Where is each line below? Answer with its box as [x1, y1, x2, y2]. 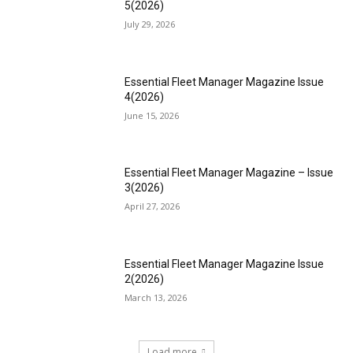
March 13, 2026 [124, 292, 188, 304]
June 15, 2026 [124, 109, 180, 121]
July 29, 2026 [124, 18, 176, 31]
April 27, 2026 [124, 200, 180, 213]
